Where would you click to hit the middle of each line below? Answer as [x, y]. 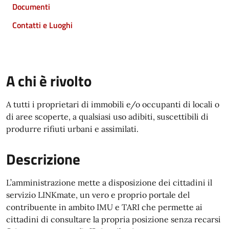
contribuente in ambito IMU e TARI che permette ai [104, 207]
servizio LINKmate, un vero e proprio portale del [98, 195]
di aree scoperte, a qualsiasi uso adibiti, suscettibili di [107, 117]
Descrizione [43, 159]
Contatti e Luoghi [42, 25]
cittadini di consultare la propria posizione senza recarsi [113, 219]
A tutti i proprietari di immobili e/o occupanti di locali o [113, 104]
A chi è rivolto [49, 81]
